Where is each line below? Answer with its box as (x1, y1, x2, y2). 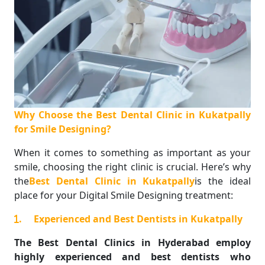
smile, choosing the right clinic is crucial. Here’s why (14, 160, 251, 174)
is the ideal (195, 174, 251, 188)
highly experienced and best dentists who (14, 250, 251, 264)
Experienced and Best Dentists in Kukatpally (34, 212, 243, 226)
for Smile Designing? (14, 122, 111, 136)
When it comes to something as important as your (14, 146, 251, 160)
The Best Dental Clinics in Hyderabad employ (14, 236, 251, 250)
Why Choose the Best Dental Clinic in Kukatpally (14, 108, 251, 122)
